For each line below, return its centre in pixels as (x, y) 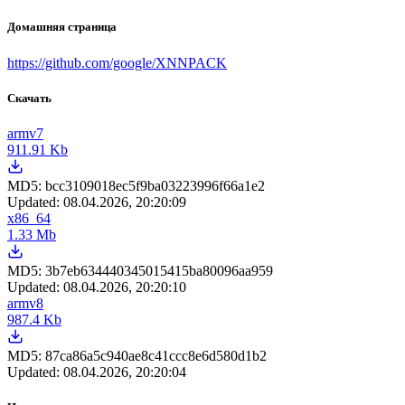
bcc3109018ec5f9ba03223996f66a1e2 (155, 185)
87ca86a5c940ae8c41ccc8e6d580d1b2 (156, 355)
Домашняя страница (62, 27)
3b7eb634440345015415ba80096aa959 (159, 270)
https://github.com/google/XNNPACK (117, 62)
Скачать (29, 98)
